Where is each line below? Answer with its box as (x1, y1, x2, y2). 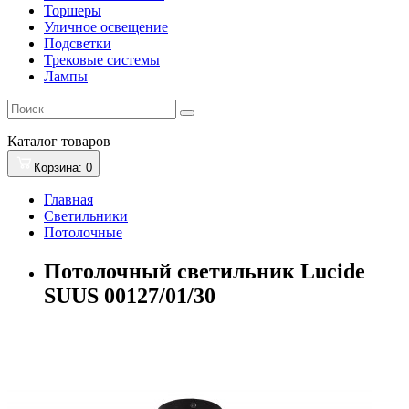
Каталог (7, 132, 58, 149)
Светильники (44, 207, 128, 224)
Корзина (34, 160, 79, 174)
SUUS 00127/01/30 (44, 283, 215, 308)
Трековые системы (44, 51, 160, 68)
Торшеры (44, 2, 101, 18)
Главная (44, 191, 93, 207)
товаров (58, 132, 110, 149)
